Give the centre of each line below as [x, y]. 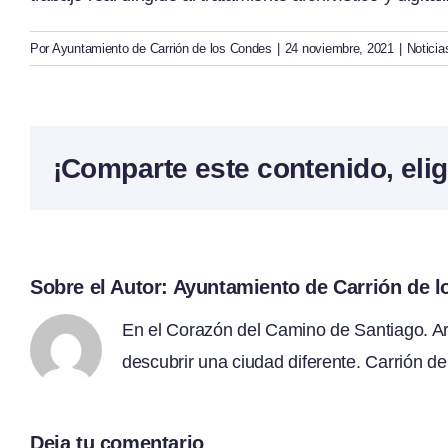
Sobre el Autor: [101, 287]
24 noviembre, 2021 [339, 49]
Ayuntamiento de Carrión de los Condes [161, 49]
